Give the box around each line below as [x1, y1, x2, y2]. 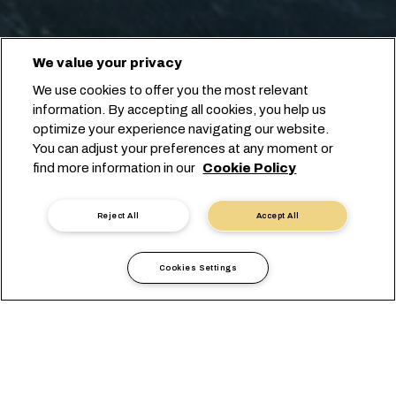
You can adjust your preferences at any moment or [33, 141, 334, 156]
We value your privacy [33, 56, 183, 70]
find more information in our [33, 161, 199, 175]
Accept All [256, 211, 300, 220]
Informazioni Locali [13, 316, 121, 330]
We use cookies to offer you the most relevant [33, 83, 309, 97]
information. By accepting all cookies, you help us [33, 103, 327, 117]
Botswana [199, 316, 259, 330]
